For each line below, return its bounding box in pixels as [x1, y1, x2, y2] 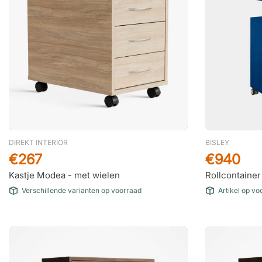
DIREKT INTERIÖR [9, 138, 68, 147]
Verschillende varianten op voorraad [22, 186, 142, 195]
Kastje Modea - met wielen [9, 170, 120, 181]
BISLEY [205, 138, 229, 147]
